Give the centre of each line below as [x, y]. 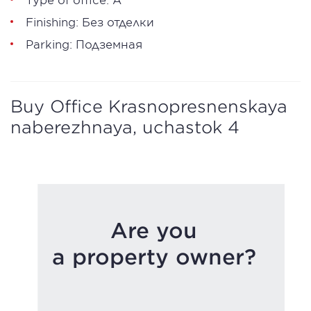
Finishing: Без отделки [90, 22]
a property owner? [154, 257]
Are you [154, 230]
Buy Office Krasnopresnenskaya [149, 106]
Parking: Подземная [84, 44]
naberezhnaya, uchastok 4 [125, 127]
